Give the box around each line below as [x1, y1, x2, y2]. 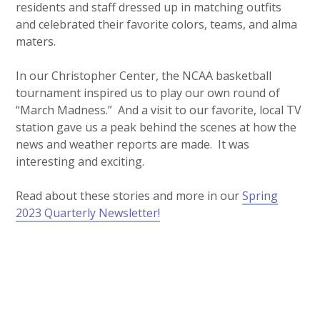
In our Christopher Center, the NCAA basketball [16, 67, 272, 84]
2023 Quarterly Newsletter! [16, 204, 161, 221]
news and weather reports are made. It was [16, 136, 250, 152]
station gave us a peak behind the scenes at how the [16, 119, 297, 135]
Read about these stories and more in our [16, 187, 243, 204]
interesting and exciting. [16, 153, 145, 169]
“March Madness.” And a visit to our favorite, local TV [16, 101, 302, 118]
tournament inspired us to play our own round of [16, 84, 281, 101]
